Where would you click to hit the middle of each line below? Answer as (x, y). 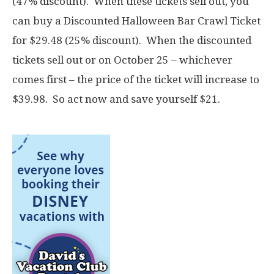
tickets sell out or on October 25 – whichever (122, 60)
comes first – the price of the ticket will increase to (136, 80)
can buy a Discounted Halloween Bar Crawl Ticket (136, 21)
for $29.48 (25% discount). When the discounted (132, 41)
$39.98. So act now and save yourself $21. (120, 99)
